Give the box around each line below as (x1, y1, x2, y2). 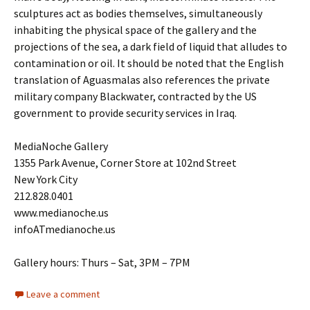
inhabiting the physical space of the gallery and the (14, 23, 257, 37)
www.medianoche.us (14, 206, 109, 219)
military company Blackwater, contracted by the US (14, 89, 257, 103)
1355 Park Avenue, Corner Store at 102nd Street (14, 156, 237, 170)
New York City (14, 172, 77, 186)
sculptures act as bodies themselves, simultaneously (14, 6, 262, 20)
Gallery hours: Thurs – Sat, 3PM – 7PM (14, 255, 190, 269)
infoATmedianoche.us (14, 222, 116, 236)
